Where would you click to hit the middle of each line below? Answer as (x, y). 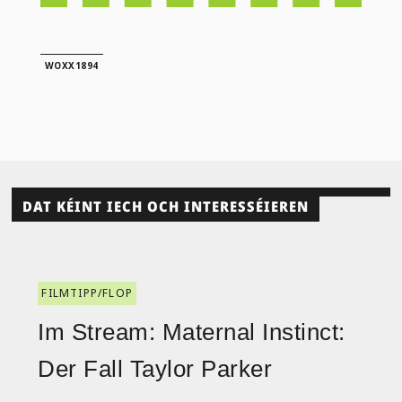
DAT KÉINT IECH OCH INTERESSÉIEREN (166, 207)
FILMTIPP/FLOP (87, 293)
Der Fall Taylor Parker (155, 369)
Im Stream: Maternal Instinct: (192, 332)
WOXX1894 (71, 66)
